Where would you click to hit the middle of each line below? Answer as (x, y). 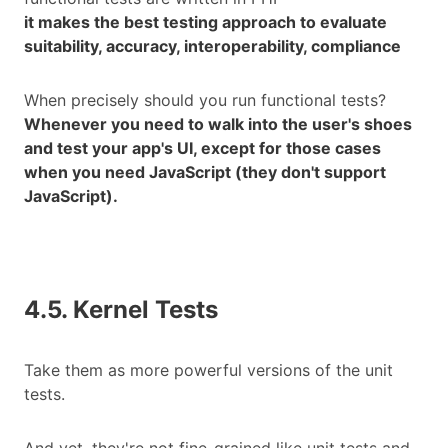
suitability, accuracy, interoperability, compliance (212, 46)
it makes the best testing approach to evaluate (205, 22)
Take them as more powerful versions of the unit (208, 370)
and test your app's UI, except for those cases (202, 148)
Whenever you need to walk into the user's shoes (218, 124)
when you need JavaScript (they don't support (205, 172)
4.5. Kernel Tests (121, 310)
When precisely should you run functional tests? (205, 100)
